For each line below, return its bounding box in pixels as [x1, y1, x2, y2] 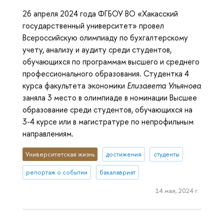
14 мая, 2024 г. [155, 186, 198, 195]
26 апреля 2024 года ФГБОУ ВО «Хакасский [22, 7, 178, 19]
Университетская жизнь [25, 149, 95, 158]
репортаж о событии [26, 167, 88, 176]
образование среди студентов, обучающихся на [22, 103, 192, 115]
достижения [105, 149, 141, 158]
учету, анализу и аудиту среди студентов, [22, 43, 171, 55]
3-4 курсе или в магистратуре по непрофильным [22, 115, 193, 127]
